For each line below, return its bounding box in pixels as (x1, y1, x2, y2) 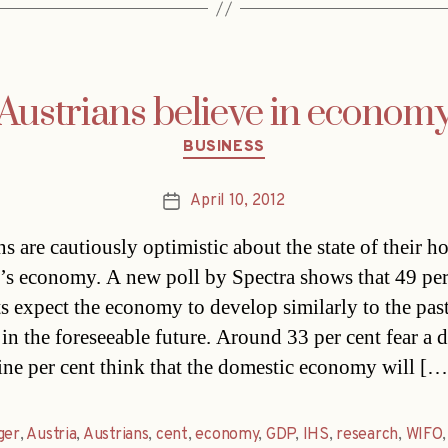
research (336, 424, 399, 445)
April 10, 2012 (190, 190, 285, 211)
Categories (223, 127, 310, 151)
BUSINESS (183, 138, 265, 158)
